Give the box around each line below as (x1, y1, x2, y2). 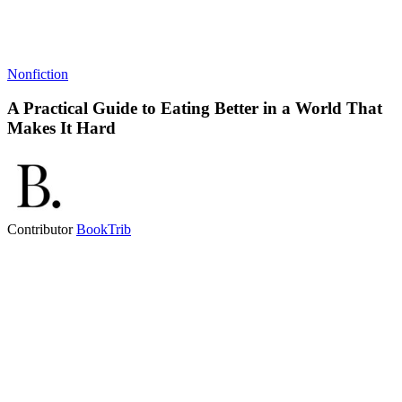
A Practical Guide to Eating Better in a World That (7, 99, 382, 118)
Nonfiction (7, 66, 68, 82)
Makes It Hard (7, 118, 116, 138)
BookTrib (76, 222, 131, 238)
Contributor (7, 222, 76, 238)
